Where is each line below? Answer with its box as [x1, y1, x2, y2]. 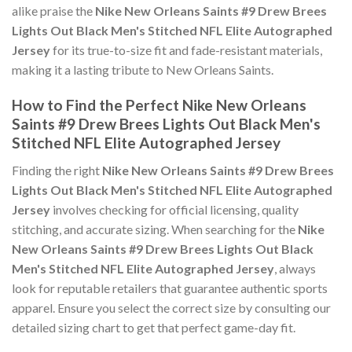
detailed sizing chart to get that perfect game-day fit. [12, 319, 295, 335]
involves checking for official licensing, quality [50, 201, 299, 217]
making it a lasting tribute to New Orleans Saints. [12, 62, 273, 78]
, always [274, 260, 316, 276]
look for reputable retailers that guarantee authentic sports [12, 280, 328, 295]
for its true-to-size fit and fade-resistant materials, [50, 42, 322, 58]
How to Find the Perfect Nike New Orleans [12, 96, 306, 115]
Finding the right [12, 162, 102, 178]
